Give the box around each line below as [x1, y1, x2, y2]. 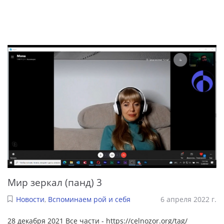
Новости [15, 194, 44, 204]
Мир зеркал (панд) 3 [7, 175, 102, 189]
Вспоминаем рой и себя [47, 194, 130, 204]
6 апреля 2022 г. [160, 194, 216, 204]
